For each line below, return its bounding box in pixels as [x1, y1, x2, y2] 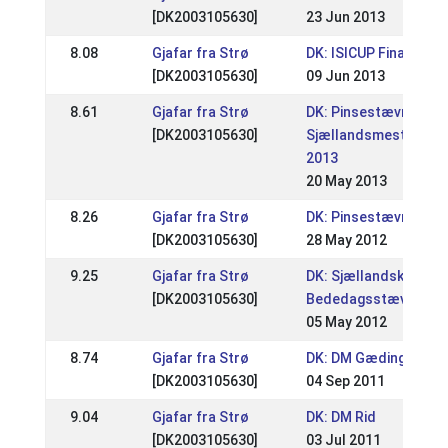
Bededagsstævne [305, 291, 423, 307]
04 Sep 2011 [305, 373, 385, 389]
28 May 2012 [305, 232, 387, 248]
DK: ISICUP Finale [305, 45, 417, 61]
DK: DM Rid [305, 409, 376, 425]
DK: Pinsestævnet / [305, 104, 432, 120]
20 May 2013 [305, 173, 387, 189]
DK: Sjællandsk [305, 268, 404, 284]
